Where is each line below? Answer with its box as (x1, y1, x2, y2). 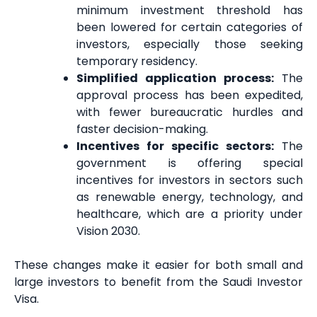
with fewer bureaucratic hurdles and (76, 103, 303, 120)
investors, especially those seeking (76, 35, 303, 52)
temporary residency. (76, 52, 197, 69)
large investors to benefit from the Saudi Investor (14, 273, 303, 290)
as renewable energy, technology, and (76, 188, 303, 205)
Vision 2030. (76, 222, 140, 239)
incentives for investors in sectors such (76, 171, 303, 188)
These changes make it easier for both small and (14, 256, 303, 273)
